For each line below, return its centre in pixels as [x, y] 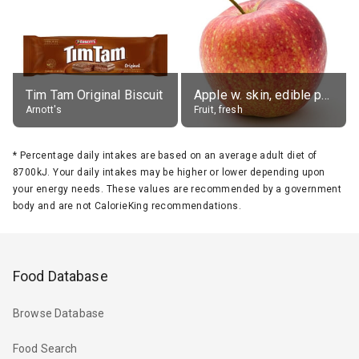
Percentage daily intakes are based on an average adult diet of [168, 155]
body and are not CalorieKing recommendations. [127, 206]
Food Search [45, 349]
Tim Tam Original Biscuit [95, 95]
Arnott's [44, 109]
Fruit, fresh [218, 109]
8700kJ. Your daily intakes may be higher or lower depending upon [169, 172]
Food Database [61, 276]
